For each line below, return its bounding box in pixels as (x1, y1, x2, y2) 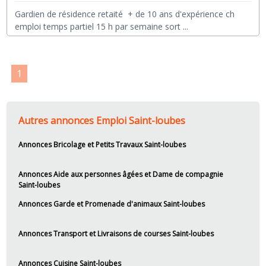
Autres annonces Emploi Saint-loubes (18, 113, 186, 127)
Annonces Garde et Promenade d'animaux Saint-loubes (18, 198, 205, 209)
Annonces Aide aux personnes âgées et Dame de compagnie (18, 169, 224, 179)
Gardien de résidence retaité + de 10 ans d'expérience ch (15, 8, 235, 20)
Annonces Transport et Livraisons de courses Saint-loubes (18, 228, 214, 239)
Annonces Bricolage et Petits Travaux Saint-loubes (18, 139, 186, 150)
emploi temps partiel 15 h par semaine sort (15, 20, 181, 32)
